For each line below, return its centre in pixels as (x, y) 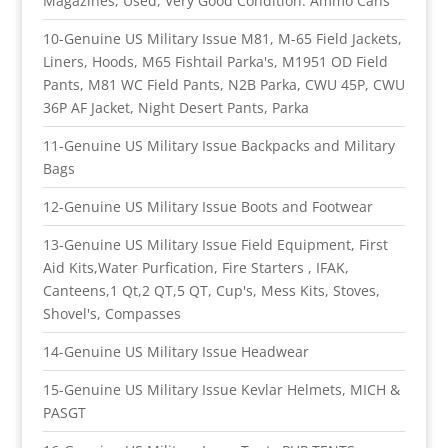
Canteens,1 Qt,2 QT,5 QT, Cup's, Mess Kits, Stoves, (211, 290)
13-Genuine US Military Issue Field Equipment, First (215, 244)
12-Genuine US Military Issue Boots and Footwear (207, 206)
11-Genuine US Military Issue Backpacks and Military (218, 145)
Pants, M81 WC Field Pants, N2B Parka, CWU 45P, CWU (223, 84)
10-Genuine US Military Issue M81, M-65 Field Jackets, (222, 38)
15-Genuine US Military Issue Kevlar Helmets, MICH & (221, 389)
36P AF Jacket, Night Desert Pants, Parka (175, 107)
